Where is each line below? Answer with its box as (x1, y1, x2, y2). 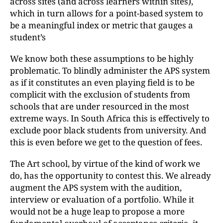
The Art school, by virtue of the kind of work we (10, 158, 200, 169)
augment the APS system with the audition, (10, 182, 182, 193)
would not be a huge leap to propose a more (10, 206, 185, 217)
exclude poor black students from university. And (10, 124, 206, 136)
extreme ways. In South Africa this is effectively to (10, 112, 210, 124)
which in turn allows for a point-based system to (10, 7, 203, 19)
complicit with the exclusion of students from (10, 89, 190, 100)
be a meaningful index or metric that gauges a (10, 19, 193, 31)
